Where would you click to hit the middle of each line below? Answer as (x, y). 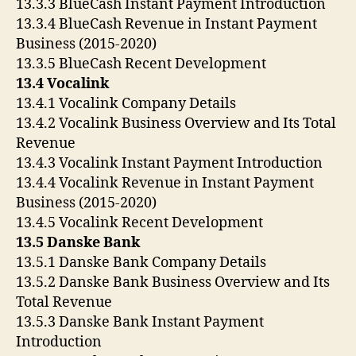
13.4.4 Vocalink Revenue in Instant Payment (165, 183)
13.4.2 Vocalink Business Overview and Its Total (176, 123)
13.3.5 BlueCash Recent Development (141, 64)
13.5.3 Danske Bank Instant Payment (140, 322)
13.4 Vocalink (62, 83)
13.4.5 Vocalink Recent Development (139, 222)
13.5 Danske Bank (78, 242)
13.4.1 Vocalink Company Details (126, 103)
